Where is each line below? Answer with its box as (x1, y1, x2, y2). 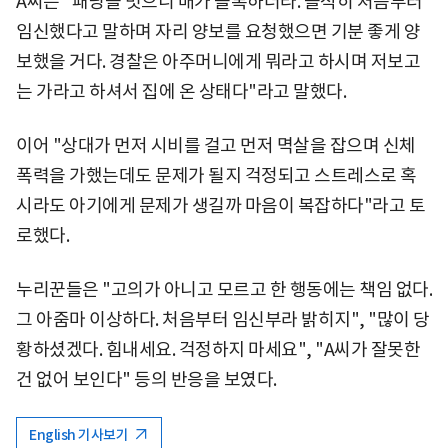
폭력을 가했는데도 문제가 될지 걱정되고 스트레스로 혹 (16, 163, 417, 187)
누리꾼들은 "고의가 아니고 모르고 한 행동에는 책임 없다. (16, 277, 432, 301)
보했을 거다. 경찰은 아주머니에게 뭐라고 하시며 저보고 (16, 49, 420, 73)
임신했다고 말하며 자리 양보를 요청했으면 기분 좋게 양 (16, 19, 420, 43)
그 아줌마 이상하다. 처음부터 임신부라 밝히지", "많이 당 (16, 307, 430, 331)
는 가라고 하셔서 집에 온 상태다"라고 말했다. (16, 79, 346, 103)
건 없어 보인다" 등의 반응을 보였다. (16, 367, 277, 391)
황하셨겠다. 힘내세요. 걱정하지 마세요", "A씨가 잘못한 (16, 337, 420, 361)
